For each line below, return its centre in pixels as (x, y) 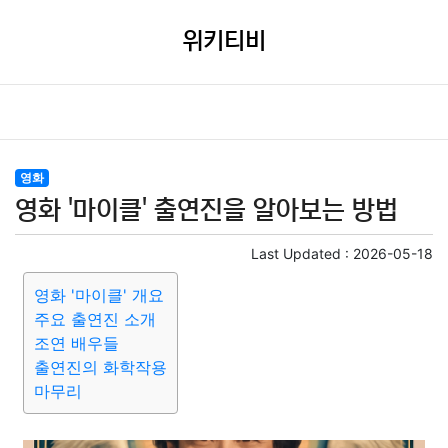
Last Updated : (302, 253)
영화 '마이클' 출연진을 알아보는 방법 (206, 210)
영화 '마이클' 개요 (99, 295)
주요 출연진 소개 (95, 319)
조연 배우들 (76, 343)
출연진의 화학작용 (100, 367)
